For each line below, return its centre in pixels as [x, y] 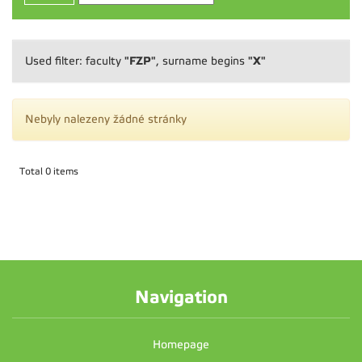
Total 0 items [49, 171]
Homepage [181, 345]
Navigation [181, 297]
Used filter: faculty [75, 61]
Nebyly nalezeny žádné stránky [106, 119]
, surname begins [202, 61]
